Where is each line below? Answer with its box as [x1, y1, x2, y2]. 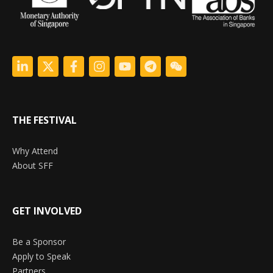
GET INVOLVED [12, 204, 82, 218]
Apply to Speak [12, 250, 71, 263]
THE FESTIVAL [12, 113, 77, 127]
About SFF [12, 160, 53, 172]
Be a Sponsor [12, 236, 66, 248]
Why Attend [12, 145, 58, 157]
